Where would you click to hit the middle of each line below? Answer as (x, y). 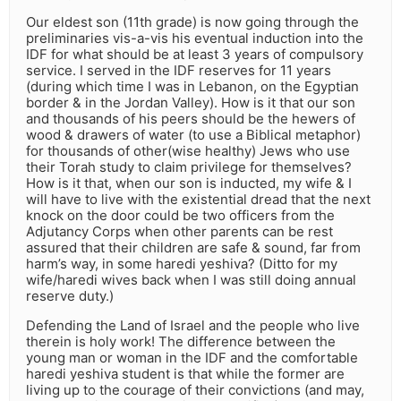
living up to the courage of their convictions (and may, (195, 390)
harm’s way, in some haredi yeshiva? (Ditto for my (182, 264)
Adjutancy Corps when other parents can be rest (179, 232)
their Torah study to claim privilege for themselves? (189, 167)
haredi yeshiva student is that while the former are (185, 374)
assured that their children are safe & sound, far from (193, 248)
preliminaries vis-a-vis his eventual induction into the (195, 38)
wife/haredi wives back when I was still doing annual (191, 280)
